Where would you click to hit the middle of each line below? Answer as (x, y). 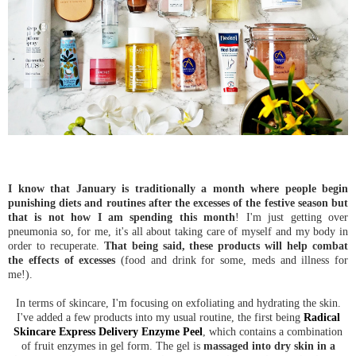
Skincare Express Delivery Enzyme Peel (108, 331)
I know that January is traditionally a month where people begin (178, 188)
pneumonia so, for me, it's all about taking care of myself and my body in (178, 231)
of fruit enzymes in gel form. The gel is (112, 345)
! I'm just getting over (292, 217)
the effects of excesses (62, 259)
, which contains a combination (273, 331)
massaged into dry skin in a (269, 345)
